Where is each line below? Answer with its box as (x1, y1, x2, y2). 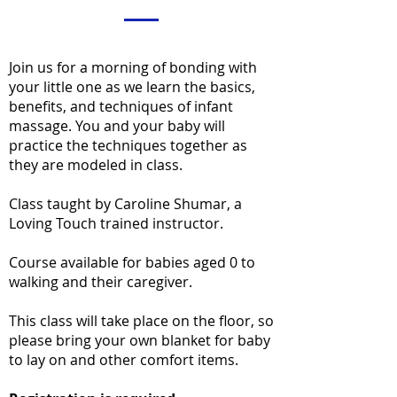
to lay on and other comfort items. (9, 350, 238, 370)
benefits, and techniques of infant (9, 97, 233, 116)
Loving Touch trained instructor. (9, 214, 223, 233)
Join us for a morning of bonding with (9, 58, 257, 77)
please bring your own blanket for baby (9, 331, 270, 350)
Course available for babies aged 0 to (9, 253, 255, 272)
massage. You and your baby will (9, 116, 225, 136)
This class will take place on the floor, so (9, 311, 274, 331)
